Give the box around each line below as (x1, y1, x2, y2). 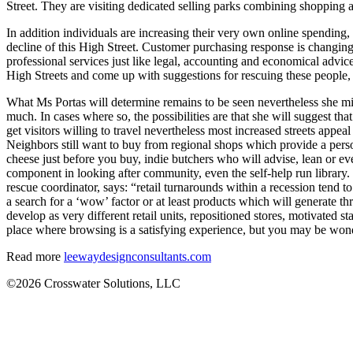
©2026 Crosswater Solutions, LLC (6, 277, 180, 291)
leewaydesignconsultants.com (64, 250, 211, 264)
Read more (6, 250, 64, 264)
